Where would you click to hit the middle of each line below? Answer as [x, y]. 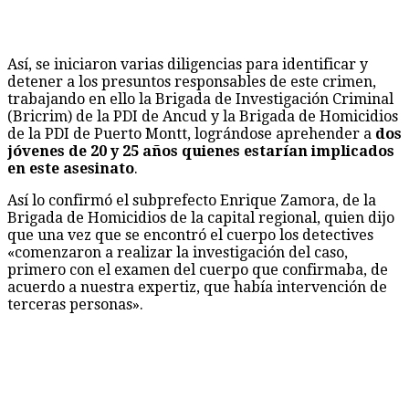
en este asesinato [71, 168]
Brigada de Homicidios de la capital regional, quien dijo [201, 217]
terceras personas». [75, 304]
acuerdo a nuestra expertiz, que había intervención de [197, 287]
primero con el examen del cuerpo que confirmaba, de [198, 269]
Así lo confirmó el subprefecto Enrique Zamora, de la [192, 200]
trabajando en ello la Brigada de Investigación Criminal [200, 99]
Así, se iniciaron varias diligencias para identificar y [188, 64]
